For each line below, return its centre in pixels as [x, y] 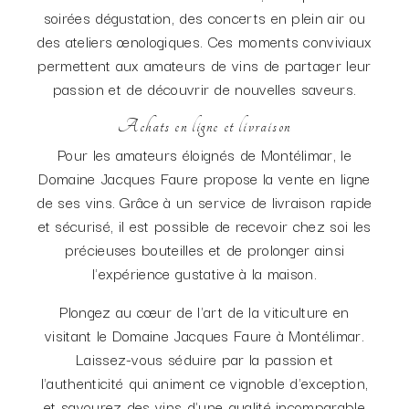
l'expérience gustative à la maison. [204, 273]
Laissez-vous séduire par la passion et [204, 359]
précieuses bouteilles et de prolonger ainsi [204, 249]
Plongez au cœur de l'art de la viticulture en [204, 311]
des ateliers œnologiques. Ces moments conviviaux [204, 41]
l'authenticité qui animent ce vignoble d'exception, [204, 383]
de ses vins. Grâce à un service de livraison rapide [204, 202]
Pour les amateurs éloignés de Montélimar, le [204, 154]
